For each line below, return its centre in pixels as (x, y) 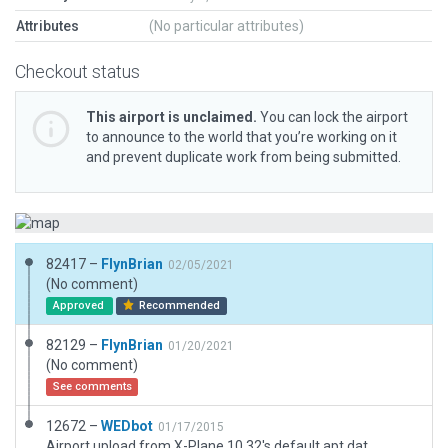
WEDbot (127, 426)
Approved (79, 305)
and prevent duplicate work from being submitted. (243, 157)
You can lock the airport (332, 117)
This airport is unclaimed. (171, 117)
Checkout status (77, 71)
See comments (92, 386)
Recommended (178, 305)
